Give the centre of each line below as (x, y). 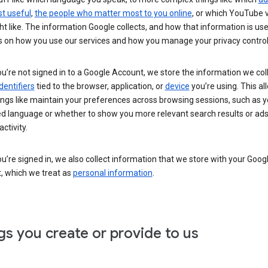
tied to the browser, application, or (100, 86)
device (177, 86)
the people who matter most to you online (113, 13)
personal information (112, 173)
